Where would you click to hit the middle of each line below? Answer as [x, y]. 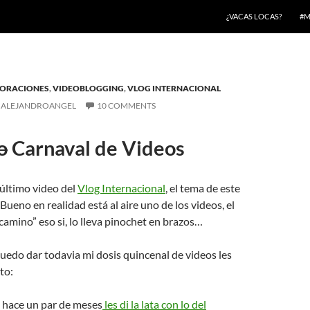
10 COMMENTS [126, 106]
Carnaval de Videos [96, 148]
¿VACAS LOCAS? [254, 16]
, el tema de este [203, 188]
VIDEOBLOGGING [88, 88]
